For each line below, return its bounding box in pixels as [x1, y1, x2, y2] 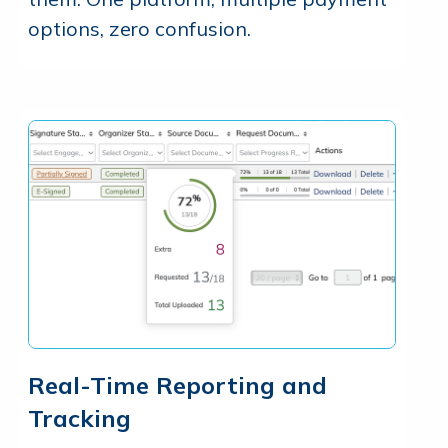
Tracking [28, 403, 131, 434]
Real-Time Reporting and [28, 370, 327, 401]
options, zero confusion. [28, 15, 251, 41]
